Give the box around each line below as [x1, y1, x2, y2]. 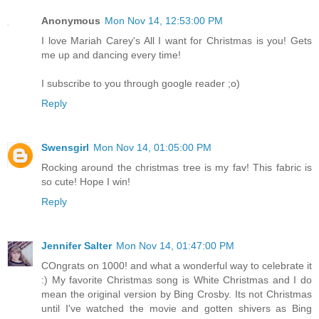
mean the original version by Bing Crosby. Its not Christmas [41, 288, 312, 300]
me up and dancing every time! [41, 49, 181, 61]
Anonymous [41, 15, 100, 27]
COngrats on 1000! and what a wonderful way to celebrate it [41, 260, 312, 272]
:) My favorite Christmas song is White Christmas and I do [41, 274, 312, 286]
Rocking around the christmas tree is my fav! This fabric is [41, 162, 312, 174]
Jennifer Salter [41, 240, 112, 252]
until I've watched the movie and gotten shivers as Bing [41, 303, 312, 315]
